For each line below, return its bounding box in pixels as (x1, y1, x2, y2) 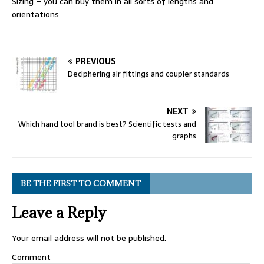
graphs (172, 129, 196, 142)
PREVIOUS (75, 54, 116, 68)
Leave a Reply (12, 202, 106, 222)
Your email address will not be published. (12, 231, 166, 245)
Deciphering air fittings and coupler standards (68, 67, 229, 80)
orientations (12, 7, 59, 21)
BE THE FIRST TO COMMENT (21, 177, 141, 189)
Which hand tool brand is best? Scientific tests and (18, 117, 196, 130)
